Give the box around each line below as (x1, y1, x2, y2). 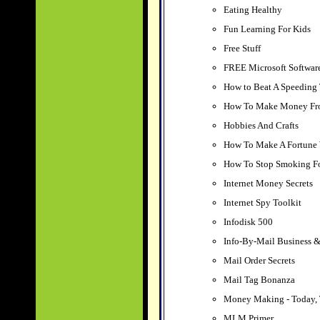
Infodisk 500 (223, 216, 273, 227)
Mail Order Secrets (223, 255, 295, 266)
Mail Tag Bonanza (223, 274, 295, 285)
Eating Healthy (223, 4, 282, 15)
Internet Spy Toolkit (223, 197, 301, 208)
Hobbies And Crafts (223, 120, 299, 131)
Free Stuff (223, 43, 261, 54)
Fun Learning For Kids (223, 24, 311, 34)
